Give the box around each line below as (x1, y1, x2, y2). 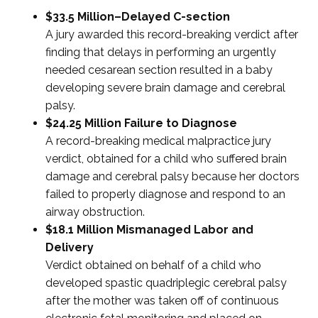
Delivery (45, 241, 94, 255)
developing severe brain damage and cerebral (45, 81, 286, 95)
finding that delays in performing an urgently (45, 45, 277, 60)
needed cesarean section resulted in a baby (45, 63, 273, 77)
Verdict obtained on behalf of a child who (45, 258, 262, 273)
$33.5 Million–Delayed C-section (45, 10, 231, 24)
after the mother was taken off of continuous (45, 294, 280, 308)
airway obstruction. (45, 205, 146, 219)
